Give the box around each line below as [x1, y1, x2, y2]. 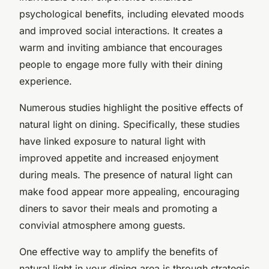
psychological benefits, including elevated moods [19, 7, 244, 20]
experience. [19, 74, 72, 87]
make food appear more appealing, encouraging [19, 185, 240, 198]
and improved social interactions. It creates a [19, 24, 223, 37]
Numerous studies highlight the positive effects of [19, 101, 243, 113]
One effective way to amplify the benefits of [19, 245, 218, 258]
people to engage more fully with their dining [19, 58, 223, 70]
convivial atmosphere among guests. [19, 219, 186, 231]
